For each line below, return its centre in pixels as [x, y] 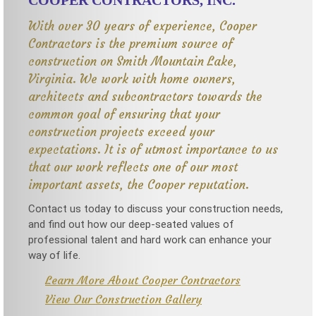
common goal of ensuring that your [124, 115]
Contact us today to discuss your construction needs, [156, 209]
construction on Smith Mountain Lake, [133, 62]
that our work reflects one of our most [133, 168]
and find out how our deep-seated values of [131, 225]
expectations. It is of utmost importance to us [153, 150]
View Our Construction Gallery [123, 299]
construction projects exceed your [121, 132]
